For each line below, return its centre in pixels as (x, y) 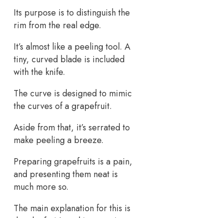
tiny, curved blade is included (69, 59)
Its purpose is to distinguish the (72, 12)
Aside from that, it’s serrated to (72, 127)
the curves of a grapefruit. (63, 106)
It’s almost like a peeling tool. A (72, 46)
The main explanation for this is (72, 208)
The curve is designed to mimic (73, 93)
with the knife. (39, 72)
